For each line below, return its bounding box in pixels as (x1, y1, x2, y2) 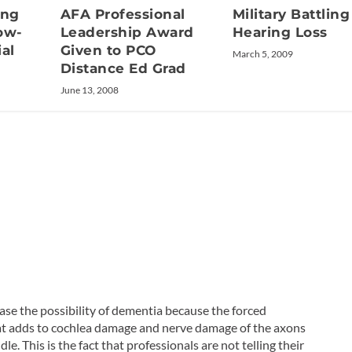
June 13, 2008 (60, 83, 119, 96)
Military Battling (232, 5, 350, 22)
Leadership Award (60, 24, 194, 40)
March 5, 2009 (232, 47, 293, 60)
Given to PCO (60, 42, 156, 58)
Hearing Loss (232, 24, 328, 40)
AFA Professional (60, 5, 185, 22)
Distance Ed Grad (60, 60, 186, 76)
